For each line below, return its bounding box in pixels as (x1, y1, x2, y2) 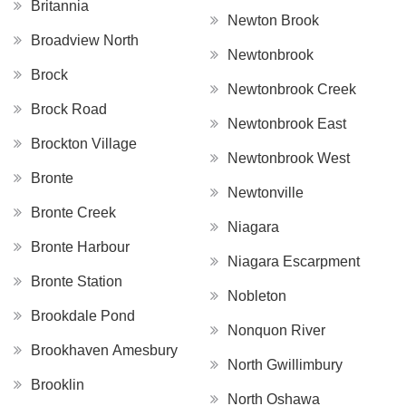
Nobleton (227, 288, 286, 304)
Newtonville (227, 185, 304, 201)
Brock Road (31, 101, 107, 118)
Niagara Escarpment (227, 254, 360, 270)
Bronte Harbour (31, 239, 130, 256)
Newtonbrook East (227, 116, 346, 132)
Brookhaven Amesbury (31, 343, 178, 359)
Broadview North (31, 33, 139, 49)
